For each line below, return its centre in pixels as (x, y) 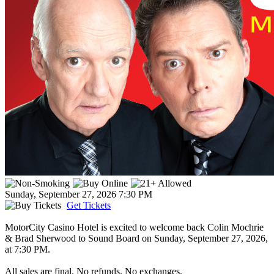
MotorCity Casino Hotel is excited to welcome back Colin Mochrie (134, 228)
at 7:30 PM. (28, 250)
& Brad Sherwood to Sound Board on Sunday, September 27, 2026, (136, 239)
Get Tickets (89, 206)
